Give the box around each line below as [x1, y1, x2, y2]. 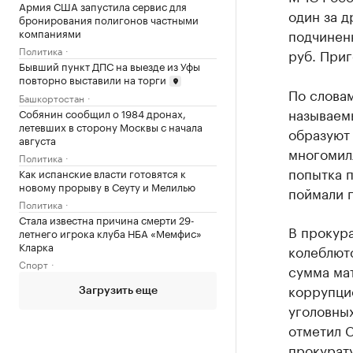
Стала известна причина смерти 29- [19, 211, 195, 228]
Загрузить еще [78, 285, 158, 297]
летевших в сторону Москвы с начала [19, 118, 203, 135]
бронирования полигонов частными [19, 10, 199, 27]
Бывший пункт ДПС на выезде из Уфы [19, 57, 200, 73]
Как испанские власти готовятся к [19, 165, 186, 181]
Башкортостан [19, 90, 84, 106]
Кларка [19, 238, 54, 255]
